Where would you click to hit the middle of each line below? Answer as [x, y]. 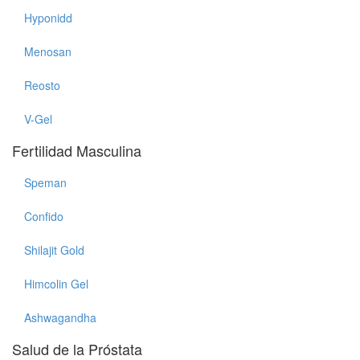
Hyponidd [48, 18]
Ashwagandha [60, 317]
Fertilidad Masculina [77, 150]
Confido [44, 216]
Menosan [48, 51]
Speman [45, 182]
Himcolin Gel [56, 284]
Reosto [42, 85]
